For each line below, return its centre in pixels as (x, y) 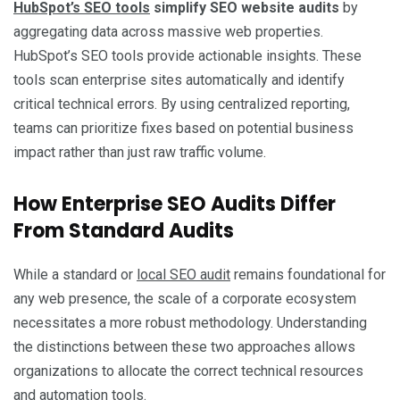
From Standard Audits (124, 230)
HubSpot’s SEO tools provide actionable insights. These (187, 55)
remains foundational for (308, 274)
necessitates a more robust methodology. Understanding (190, 322)
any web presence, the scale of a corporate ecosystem (185, 298)
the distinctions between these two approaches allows (184, 346)
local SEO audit (183, 274)
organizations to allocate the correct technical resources (188, 371)
